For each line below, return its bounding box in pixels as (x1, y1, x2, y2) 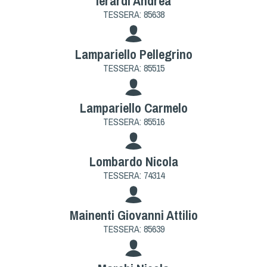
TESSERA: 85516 (103, 114, 164, 128)
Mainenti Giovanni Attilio (69, 206, 198, 224)
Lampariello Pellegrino (74, 45, 193, 63)
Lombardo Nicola (89, 152, 178, 170)
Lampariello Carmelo (79, 98, 188, 117)
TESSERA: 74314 (103, 168, 164, 182)
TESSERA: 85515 (103, 61, 164, 74)
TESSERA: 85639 (103, 222, 164, 235)
